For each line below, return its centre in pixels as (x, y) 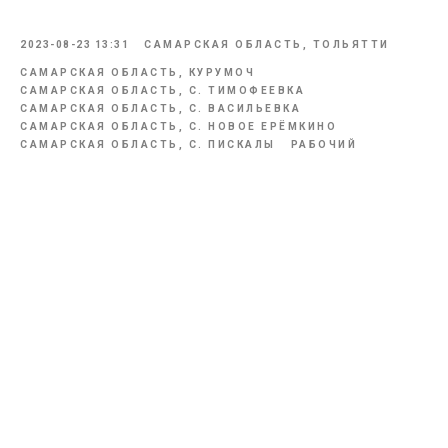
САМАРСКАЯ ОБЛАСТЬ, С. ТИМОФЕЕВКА (162, 90)
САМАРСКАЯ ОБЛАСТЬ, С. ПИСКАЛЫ (148, 144)
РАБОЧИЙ (323, 144)
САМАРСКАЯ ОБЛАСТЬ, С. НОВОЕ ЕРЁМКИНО (178, 126)
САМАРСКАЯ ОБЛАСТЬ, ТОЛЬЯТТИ (267, 44)
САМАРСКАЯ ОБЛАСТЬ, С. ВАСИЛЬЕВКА (160, 108)
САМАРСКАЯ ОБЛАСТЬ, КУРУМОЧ (137, 72)
